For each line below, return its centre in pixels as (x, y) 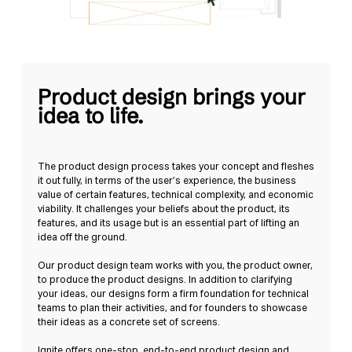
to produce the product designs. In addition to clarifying (165, 279)
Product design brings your (172, 97)
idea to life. (91, 116)
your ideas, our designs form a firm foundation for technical (173, 293)
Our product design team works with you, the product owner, (175, 265)
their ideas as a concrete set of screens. (129, 322)
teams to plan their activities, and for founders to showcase (172, 308)
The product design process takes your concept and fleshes (176, 166)
